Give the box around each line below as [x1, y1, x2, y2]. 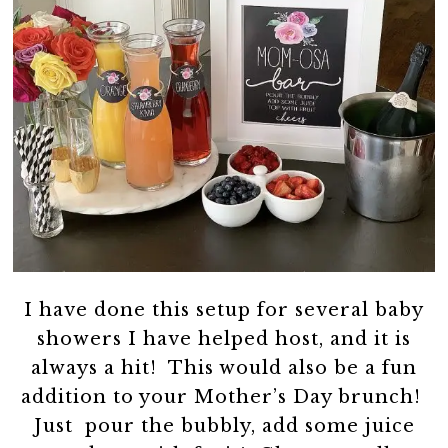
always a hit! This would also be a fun [31, 356, 417, 379]
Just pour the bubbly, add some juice [33, 414, 415, 437]
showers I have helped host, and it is [37, 327, 411, 350]
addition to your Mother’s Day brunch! [21, 385, 427, 408]
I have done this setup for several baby [24, 298, 424, 321]
